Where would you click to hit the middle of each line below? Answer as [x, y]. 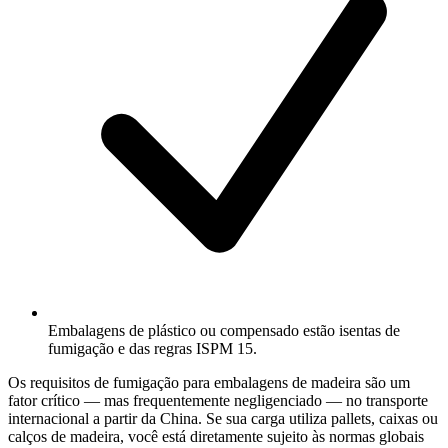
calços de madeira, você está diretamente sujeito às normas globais [216, 436]
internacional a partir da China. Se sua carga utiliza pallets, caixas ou [223, 418]
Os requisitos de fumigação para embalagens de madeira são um [209, 382]
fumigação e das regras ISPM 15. [152, 348]
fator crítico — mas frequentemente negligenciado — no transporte [218, 400]
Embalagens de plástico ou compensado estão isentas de [224, 330]
